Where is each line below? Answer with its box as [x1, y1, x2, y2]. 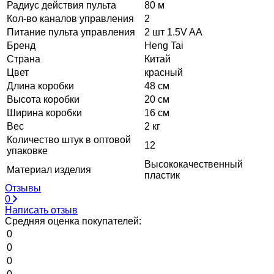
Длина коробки [7, 80, 74, 91]
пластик [144, 169, 180, 180]
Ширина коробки [7, 107, 82, 118]
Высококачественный [144, 158, 243, 169]
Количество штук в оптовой [7, 134, 131, 145]
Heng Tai [144, 40, 183, 51]
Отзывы [5, 182, 41, 193]
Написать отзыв [5, 204, 78, 215]
